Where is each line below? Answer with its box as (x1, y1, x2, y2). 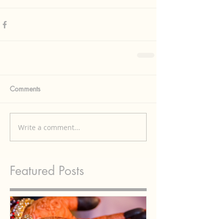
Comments (10, 84, 41, 94)
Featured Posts (10, 163, 84, 179)
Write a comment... (18, 122, 80, 132)
